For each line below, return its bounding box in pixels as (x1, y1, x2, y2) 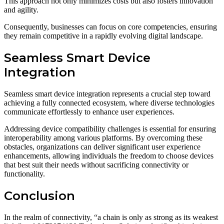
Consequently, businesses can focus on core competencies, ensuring (4, 22, 217, 31)
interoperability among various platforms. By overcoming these (4, 133, 202, 142)
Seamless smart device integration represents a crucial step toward (4, 89, 210, 98)
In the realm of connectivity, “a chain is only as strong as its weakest (4, 213, 218, 222)
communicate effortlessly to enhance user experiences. (4, 107, 174, 116)
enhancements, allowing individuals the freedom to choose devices (4, 151, 213, 160)
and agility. (4, 5, 38, 14)
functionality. (4, 169, 45, 178)
